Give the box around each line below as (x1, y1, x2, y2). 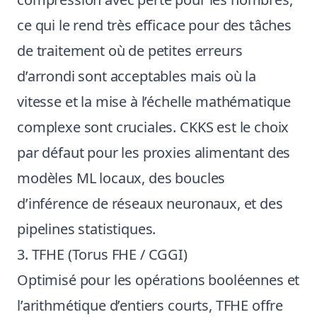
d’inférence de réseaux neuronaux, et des (17, 194, 283, 213)
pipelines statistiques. (17, 219, 156, 238)
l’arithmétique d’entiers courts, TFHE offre (17, 296, 284, 315)
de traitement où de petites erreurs (17, 41, 243, 60)
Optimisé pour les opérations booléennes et (17, 270, 300, 289)
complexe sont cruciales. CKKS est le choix (17, 117, 289, 137)
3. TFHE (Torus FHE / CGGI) (17, 245, 188, 264)
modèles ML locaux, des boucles (17, 168, 226, 188)
